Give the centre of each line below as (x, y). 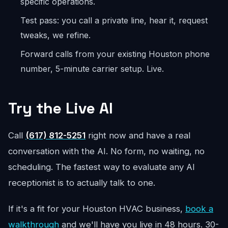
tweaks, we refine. (55, 35)
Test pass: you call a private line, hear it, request (114, 20)
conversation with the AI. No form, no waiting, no (106, 151)
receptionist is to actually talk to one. (82, 183)
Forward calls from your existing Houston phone (115, 54)
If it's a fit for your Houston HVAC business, (97, 209)
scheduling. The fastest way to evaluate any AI (102, 167)
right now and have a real (138, 135)
